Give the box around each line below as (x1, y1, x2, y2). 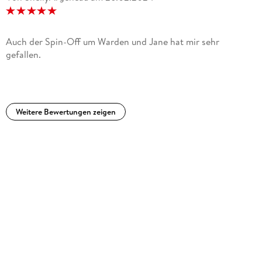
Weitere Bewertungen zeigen (15, 106, 116, 118)
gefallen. (5, 48, 41, 61)
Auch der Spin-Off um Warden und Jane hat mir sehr (5, 35, 219, 49)
